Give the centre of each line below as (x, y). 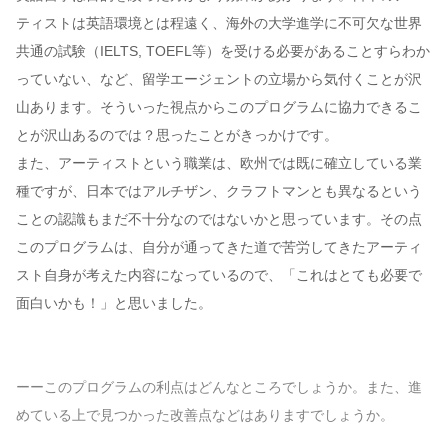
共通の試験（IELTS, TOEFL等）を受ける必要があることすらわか (223, 51)
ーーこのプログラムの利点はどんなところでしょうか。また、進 (219, 387)
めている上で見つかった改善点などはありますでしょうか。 (205, 415)
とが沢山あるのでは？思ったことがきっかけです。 (177, 135)
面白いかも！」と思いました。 (114, 303)
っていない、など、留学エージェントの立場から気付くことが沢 (219, 79)
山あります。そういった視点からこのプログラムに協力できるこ (219, 107)
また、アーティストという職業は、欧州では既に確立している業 (219, 163)
